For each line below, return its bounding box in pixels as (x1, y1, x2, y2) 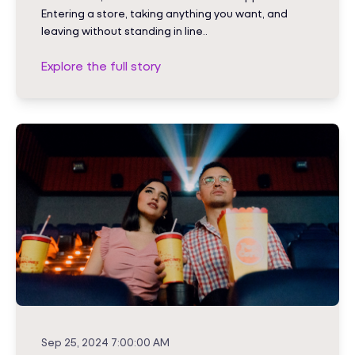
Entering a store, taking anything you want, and (41, 6, 288, 21)
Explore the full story (41, 58, 161, 74)
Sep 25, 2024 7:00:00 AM (41, 334, 170, 349)
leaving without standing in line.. (41, 24, 208, 38)
